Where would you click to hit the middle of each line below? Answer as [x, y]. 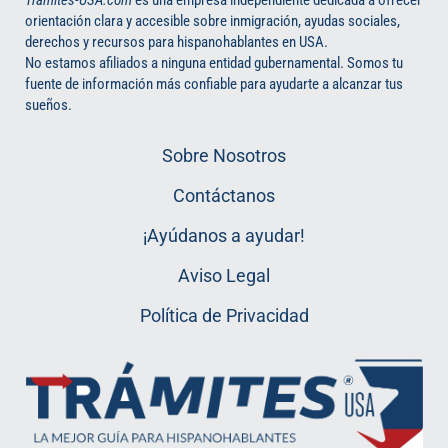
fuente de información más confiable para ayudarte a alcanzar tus [214, 83]
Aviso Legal [224, 275]
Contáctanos [224, 195]
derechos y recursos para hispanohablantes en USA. [176, 41]
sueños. [48, 104]
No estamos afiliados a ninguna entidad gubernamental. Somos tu [214, 62]
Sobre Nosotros [224, 155]
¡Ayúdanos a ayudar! [224, 235]
